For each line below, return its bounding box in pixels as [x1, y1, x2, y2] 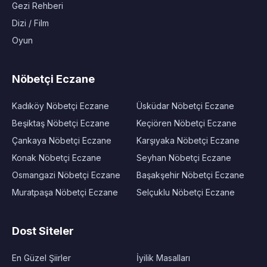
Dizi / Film [12, 18, 49, 28]
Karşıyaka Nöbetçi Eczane [136, 135, 240, 145]
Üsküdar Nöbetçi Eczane [136, 101, 234, 111]
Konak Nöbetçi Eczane [12, 153, 101, 163]
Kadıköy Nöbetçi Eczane [12, 101, 109, 111]
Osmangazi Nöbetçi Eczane [12, 170, 120, 180]
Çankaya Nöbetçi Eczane [12, 135, 111, 145]
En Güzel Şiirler [12, 253, 71, 263]
